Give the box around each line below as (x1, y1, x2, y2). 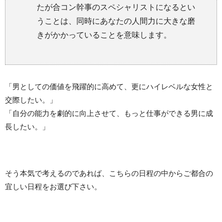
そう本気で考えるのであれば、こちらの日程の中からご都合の (5, 168, 213, 177)
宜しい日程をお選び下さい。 (5, 182, 102, 191)
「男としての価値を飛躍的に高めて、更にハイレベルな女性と (5, 82, 213, 91)
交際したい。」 (5, 95, 57, 104)
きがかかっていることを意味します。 (37, 30, 171, 39)
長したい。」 (5, 122, 50, 131)
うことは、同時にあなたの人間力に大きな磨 (37, 16, 195, 25)
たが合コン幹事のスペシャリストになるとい (37, 2, 195, 11)
